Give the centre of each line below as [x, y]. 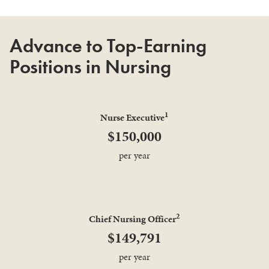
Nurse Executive [132, 118]
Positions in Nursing [90, 67]
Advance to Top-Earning [108, 46]
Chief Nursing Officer [132, 219]
